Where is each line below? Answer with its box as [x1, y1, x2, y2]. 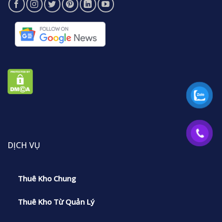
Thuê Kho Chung [17, 173, 76, 183]
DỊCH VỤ [7, 139, 40, 151]
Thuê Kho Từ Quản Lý [17, 196, 95, 207]
